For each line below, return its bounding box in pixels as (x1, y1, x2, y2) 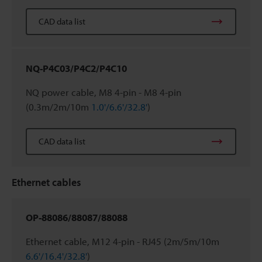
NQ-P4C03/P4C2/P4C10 (26, 61, 127, 74)
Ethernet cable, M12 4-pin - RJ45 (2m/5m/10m (26, 235, 219, 247)
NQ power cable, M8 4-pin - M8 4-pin (26, 85, 181, 98)
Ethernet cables (12, 175, 81, 189)
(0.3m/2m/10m (26, 100, 91, 113)
